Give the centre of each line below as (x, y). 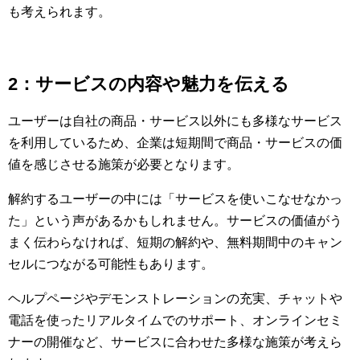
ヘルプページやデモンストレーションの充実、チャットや (175, 299)
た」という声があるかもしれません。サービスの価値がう (175, 221)
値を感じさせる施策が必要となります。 (124, 165)
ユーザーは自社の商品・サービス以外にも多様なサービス (175, 121)
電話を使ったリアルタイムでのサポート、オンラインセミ (175, 321)
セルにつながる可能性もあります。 (111, 264)
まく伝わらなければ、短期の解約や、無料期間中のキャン (175, 243)
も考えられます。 (59, 12)
